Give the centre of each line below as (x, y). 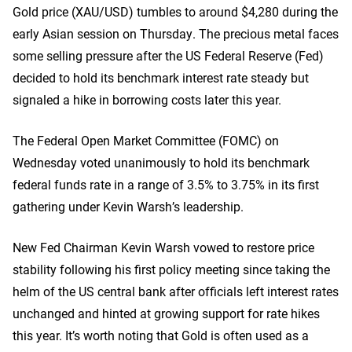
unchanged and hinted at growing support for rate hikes (166, 313)
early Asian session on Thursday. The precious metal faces (176, 33)
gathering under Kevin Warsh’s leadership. (128, 206)
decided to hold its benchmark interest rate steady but (161, 77)
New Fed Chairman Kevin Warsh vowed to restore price (163, 247)
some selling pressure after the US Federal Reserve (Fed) (168, 55)
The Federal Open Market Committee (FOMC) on (146, 140)
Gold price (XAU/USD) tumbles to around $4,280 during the (175, 11)
